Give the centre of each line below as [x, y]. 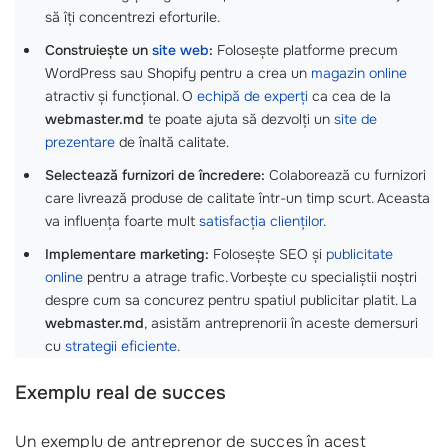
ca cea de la [349, 96]
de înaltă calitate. [172, 142]
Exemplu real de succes [120, 393]
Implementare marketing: [127, 254]
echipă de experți [252, 96]
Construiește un [98, 50]
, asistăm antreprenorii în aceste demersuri [281, 323]
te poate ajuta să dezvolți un [239, 119]
